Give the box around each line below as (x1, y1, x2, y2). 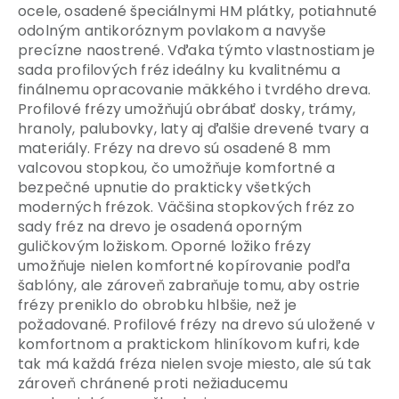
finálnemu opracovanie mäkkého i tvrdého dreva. (18, 79, 371, 101)
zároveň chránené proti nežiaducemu (18, 373, 288, 395)
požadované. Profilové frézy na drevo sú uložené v (18, 314, 375, 336)
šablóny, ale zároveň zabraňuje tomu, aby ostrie (18, 275, 361, 297)
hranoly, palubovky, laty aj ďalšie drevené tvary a (18, 118, 370, 140)
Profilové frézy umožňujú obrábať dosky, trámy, (18, 99, 356, 120)
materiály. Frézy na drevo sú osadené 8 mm (18, 138, 331, 159)
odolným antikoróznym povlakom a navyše (18, 20, 327, 42)
